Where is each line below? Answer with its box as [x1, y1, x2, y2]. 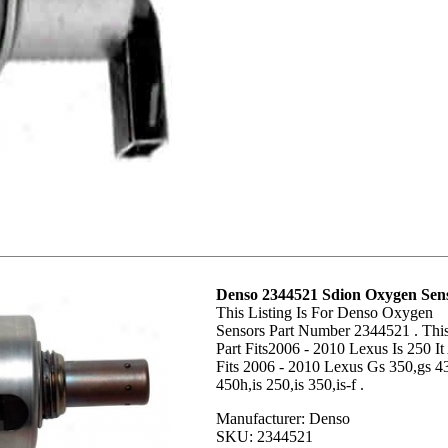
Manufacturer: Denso [216, 410, 350, 427]
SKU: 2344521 [216, 428, 313, 445]
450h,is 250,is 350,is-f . [216, 376, 364, 393]
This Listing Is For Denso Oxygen [216, 304, 433, 321]
